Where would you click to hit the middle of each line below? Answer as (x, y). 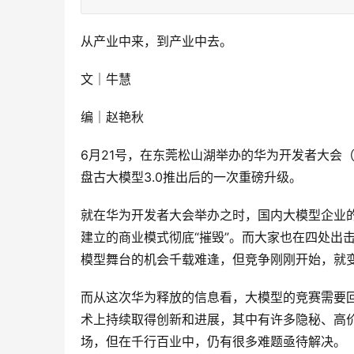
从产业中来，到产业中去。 (156, 41)
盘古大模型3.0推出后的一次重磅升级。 (191, 177)
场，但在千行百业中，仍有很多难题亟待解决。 (213, 342)
